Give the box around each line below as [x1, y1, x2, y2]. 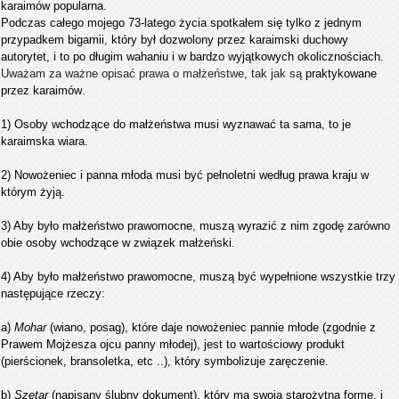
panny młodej [125, 338, 193, 352]
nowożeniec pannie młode [186, 321, 319, 335]
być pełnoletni [184, 168, 256, 183]
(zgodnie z [322, 321, 376, 335]
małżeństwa [129, 118, 191, 132]
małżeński [179, 236, 232, 250]
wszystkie [321, 270, 372, 284]
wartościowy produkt [240, 338, 345, 352]
